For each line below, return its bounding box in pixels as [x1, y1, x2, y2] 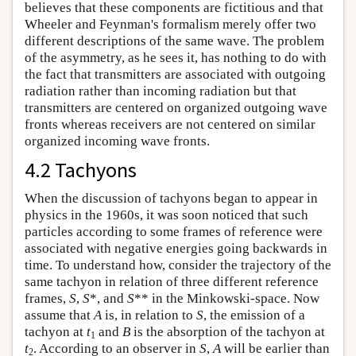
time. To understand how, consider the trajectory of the [25, 257, 331, 273]
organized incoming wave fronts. [25, 133, 210, 149]
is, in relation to [102, 308, 196, 323]
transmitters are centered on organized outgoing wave [25, 100, 327, 115]
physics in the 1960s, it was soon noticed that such [25, 207, 308, 222]
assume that [25, 308, 94, 323]
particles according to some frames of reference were [25, 224, 323, 239]
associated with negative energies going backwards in [25, 241, 327, 256]
